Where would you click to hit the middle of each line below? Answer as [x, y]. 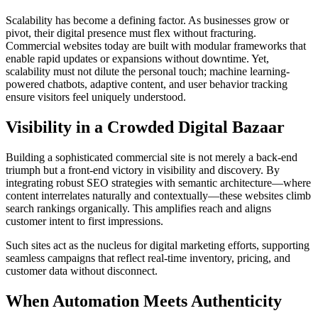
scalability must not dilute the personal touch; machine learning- [148, 71]
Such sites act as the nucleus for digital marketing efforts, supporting [158, 245]
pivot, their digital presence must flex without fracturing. [131, 33]
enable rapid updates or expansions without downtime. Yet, [137, 58]
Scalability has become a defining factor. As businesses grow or [147, 20]
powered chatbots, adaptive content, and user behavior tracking [147, 84]
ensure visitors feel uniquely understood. [96, 97]
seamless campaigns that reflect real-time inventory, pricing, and [148, 258]
